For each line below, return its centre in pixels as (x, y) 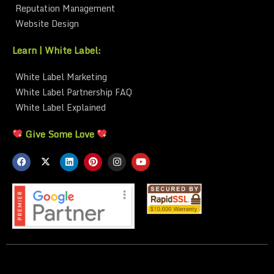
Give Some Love (60, 134)
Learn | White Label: (57, 50)
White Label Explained (61, 107)
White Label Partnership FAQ (74, 92)
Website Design (47, 23)
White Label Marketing (61, 76)
